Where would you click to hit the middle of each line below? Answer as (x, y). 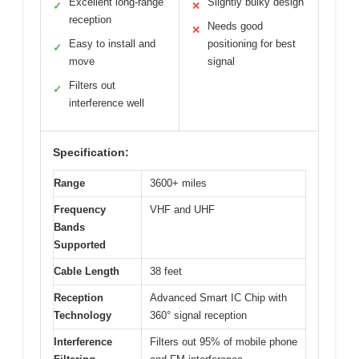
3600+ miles (178, 184)
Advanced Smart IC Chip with (218, 298)
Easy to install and (112, 44)
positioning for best (252, 44)
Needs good (235, 26)
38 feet (166, 272)
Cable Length (87, 272)
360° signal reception (198, 316)
